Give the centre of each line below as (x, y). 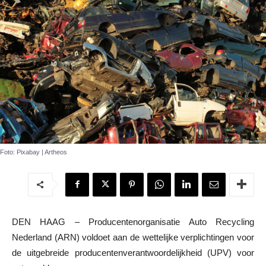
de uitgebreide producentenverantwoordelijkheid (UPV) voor (133, 252)
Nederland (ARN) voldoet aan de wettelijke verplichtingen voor (133, 237)
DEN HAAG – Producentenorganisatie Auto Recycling (133, 221)
